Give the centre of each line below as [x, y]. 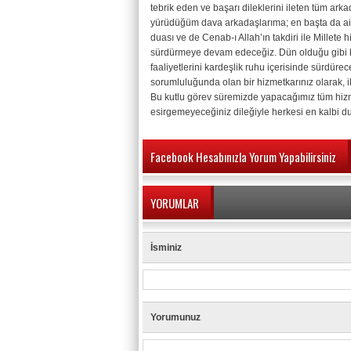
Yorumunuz [175, 317]
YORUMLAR [175, 203]
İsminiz [166, 248]
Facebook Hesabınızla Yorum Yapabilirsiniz [243, 157]
